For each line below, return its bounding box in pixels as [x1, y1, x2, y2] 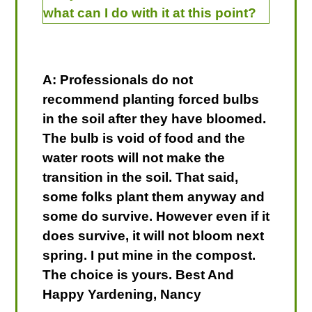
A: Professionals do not [42, 72, 193, 87]
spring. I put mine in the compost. [42, 247, 256, 263]
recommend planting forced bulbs [42, 91, 259, 107]
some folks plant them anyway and [42, 189, 265, 204]
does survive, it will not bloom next [42, 228, 264, 243]
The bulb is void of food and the [42, 130, 245, 146]
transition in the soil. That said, [42, 169, 238, 185]
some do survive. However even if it [42, 208, 270, 224]
